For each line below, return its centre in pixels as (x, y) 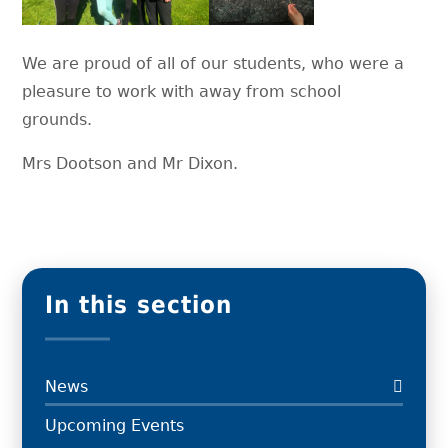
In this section (138, 304)
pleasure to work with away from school (182, 91)
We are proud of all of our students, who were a (213, 63)
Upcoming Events (114, 425)
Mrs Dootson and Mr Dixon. (130, 163)
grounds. (62, 119)
